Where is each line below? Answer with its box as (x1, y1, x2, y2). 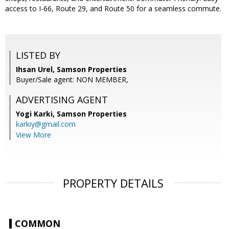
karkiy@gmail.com (16, 119, 76, 129)
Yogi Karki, (16, 109, 57, 119)
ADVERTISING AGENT (16, 94, 108, 106)
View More (16, 130, 51, 140)
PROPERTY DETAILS (63, 175, 164, 191)
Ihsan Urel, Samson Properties (16, 64, 127, 75)
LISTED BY (16, 49, 60, 62)
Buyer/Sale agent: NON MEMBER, (16, 75, 128, 85)
